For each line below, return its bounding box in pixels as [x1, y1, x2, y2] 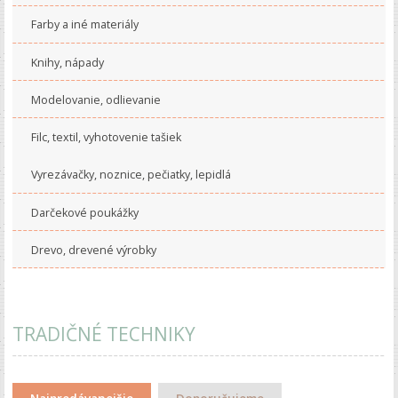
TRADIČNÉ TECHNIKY [12, 322, 195, 347]
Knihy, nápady [30, 54, 104, 70]
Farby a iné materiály [30, 17, 139, 33]
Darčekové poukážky [30, 204, 139, 220]
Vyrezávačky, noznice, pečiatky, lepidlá [30, 167, 231, 183]
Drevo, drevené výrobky [30, 242, 156, 258]
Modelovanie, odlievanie [30, 92, 161, 107]
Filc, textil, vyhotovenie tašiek [30, 130, 181, 146]
